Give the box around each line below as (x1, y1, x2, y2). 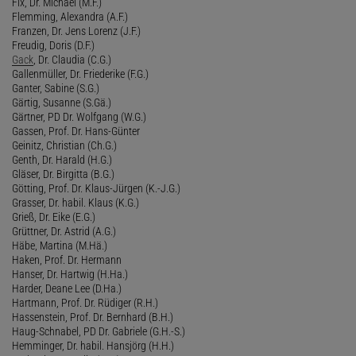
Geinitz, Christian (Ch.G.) (12, 138, 117, 152)
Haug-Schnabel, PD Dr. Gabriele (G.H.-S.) (12, 324, 185, 338)
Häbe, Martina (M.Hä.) (12, 238, 107, 252)
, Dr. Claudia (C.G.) (33, 52, 111, 66)
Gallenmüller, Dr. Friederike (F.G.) (12, 67, 149, 80)
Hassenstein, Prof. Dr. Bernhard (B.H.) (12, 310, 173, 323)
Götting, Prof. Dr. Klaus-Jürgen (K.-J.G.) (12, 181, 180, 195)
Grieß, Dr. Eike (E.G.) (12, 210, 95, 223)
